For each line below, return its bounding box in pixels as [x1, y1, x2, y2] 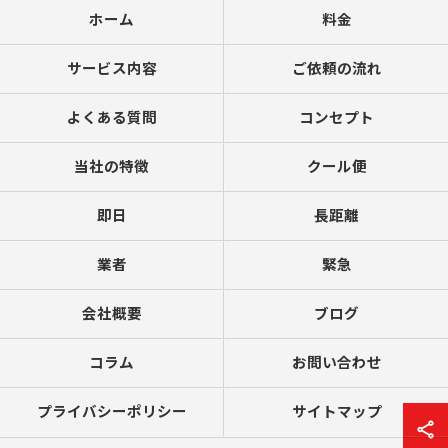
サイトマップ [291, 404, 382, 421]
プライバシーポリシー [36, 404, 187, 421]
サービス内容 [66, 61, 157, 78]
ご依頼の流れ [291, 61, 382, 78]
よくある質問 [66, 110, 157, 127]
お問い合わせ [291, 355, 382, 372]
